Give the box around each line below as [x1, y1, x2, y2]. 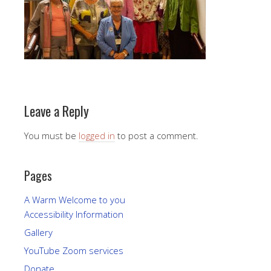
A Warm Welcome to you [24, 194, 125, 206]
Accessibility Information [24, 208, 123, 220]
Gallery [24, 226, 53, 238]
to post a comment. [115, 129, 198, 142]
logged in [79, 129, 115, 142]
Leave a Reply [24, 101, 89, 120]
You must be [24, 129, 79, 142]
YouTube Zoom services [24, 244, 123, 256]
